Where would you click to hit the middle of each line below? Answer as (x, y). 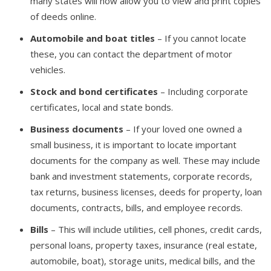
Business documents (77, 129)
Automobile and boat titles (93, 38)
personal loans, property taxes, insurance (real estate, (144, 245)
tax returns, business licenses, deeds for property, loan (146, 191)
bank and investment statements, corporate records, (141, 176)
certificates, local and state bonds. (102, 107)
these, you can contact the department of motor (131, 54)
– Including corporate (203, 91)
